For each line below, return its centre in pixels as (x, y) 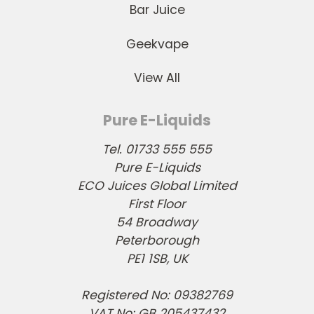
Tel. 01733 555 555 (157, 149)
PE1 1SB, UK (157, 258)
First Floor (157, 204)
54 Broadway (157, 222)
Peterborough (157, 240)
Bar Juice (157, 10)
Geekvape (157, 44)
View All (157, 78)
